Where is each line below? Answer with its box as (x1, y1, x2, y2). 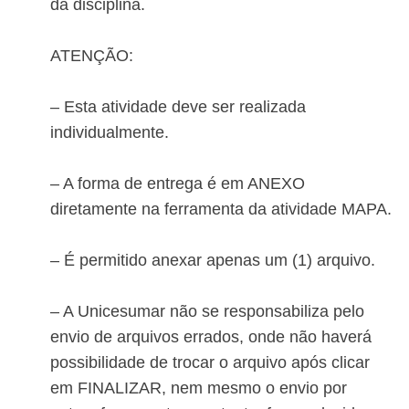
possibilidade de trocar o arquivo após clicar (50, 353, 370, 372)
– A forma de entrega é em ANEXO (50, 174, 305, 194)
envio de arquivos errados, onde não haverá (50, 328, 372, 347)
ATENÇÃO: (50, 47, 133, 66)
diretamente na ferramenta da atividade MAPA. (50, 200, 392, 219)
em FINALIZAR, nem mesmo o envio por (50, 379, 347, 398)
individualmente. (50, 123, 169, 142)
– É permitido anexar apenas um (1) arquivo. (50, 251, 375, 270)
